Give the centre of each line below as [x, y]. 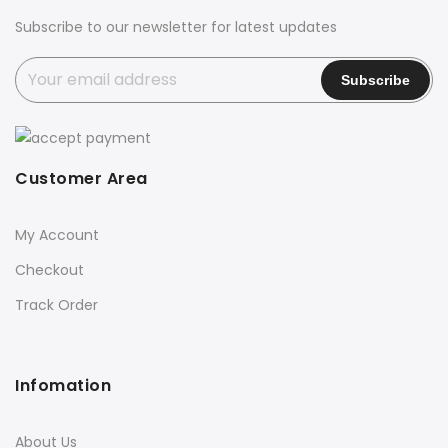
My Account [57, 235]
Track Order [56, 305]
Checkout [49, 270]
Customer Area [81, 179]
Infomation [63, 386]
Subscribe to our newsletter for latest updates [176, 26]
